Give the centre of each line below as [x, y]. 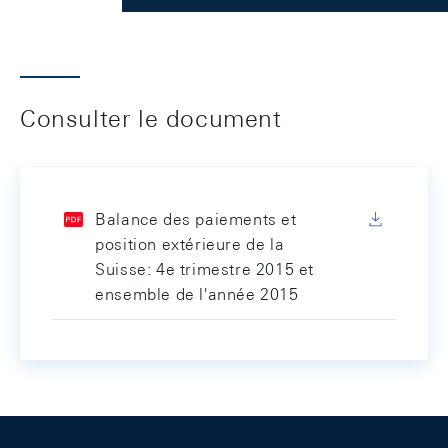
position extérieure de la [190, 244]
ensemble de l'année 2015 [197, 294]
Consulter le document [151, 118]
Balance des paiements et [196, 219]
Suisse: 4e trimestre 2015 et [204, 269]
